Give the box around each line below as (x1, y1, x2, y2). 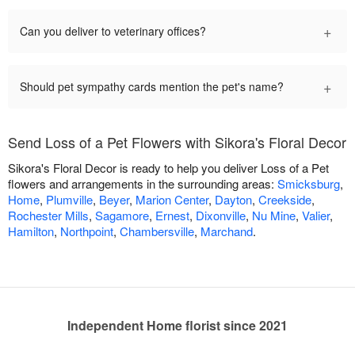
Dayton (215, 191, 252, 208)
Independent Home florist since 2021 (67, 316, 288, 335)
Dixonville (196, 207, 246, 224)
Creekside (258, 191, 311, 208)
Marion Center (136, 191, 208, 208)
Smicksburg (277, 175, 340, 193)
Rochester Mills (8, 207, 89, 224)
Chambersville (120, 223, 194, 240)
